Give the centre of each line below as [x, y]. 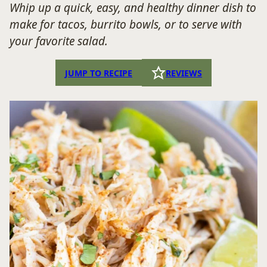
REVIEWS [184, 73]
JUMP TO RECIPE [99, 73]
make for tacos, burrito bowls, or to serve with [126, 24]
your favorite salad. [62, 41]
